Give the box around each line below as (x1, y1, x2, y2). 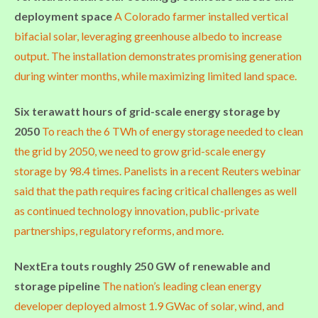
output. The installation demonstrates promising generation (14, 48, 302, 62)
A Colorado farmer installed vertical (114, 9, 288, 23)
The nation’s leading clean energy (102, 278, 261, 292)
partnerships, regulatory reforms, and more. (14, 223, 224, 237)
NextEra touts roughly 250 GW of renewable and (14, 258, 270, 273)
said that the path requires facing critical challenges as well (14, 183, 297, 197)
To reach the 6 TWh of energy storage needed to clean (42, 124, 303, 138)
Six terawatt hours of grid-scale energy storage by (14, 104, 280, 118)
